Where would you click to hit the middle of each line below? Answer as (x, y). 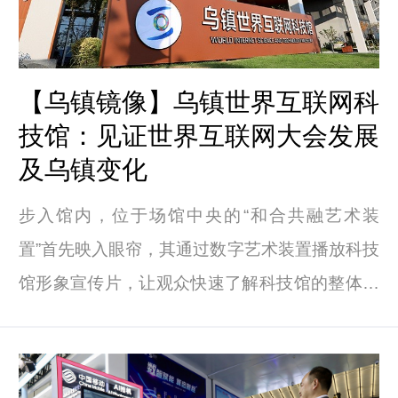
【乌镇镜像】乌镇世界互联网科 (199, 102)
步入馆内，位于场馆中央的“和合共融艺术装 (199, 216)
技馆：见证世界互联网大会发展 (199, 135)
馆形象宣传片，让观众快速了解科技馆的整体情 (199, 283)
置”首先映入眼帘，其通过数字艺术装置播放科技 (199, 250)
